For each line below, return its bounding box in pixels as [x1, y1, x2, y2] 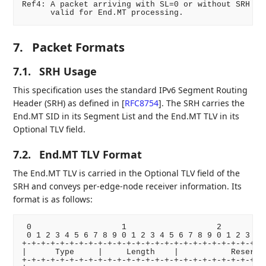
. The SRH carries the [161, 97, 245, 109]
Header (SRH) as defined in [13, 97, 122, 109]
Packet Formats [32, 39, 125, 56]
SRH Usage [39, 64, 97, 79]
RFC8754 [125, 97, 159, 109]
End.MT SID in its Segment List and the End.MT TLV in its [13, 110, 240, 122]
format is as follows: [13, 194, 93, 205]
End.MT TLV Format [39, 147, 142, 162]
